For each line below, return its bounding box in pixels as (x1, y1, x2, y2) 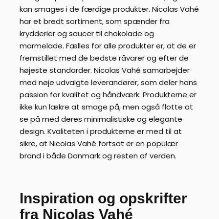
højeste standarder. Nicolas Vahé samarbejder (20, 65, 190, 76)
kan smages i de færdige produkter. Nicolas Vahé (20, 4, 199, 15)
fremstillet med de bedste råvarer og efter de (20, 53, 189, 64)
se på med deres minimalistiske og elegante (20, 114, 182, 125)
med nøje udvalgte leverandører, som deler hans (20, 77, 197, 88)
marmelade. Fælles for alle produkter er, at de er (20, 41, 196, 51)
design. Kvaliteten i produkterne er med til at (20, 126, 182, 137)
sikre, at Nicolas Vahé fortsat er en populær (20, 138, 178, 149)
